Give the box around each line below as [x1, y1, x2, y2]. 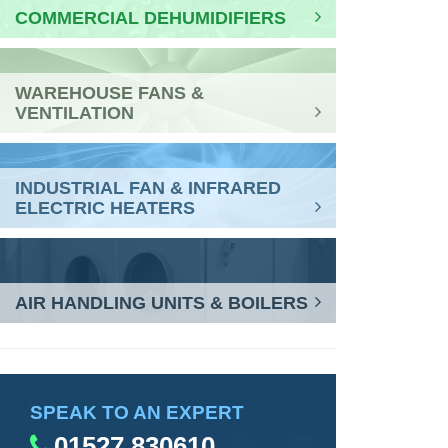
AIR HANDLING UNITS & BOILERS [15, 293, 308, 313]
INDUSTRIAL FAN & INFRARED [15, 178, 281, 198]
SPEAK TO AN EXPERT [30, 402, 244, 423]
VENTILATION [15, 103, 134, 123]
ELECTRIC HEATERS [15, 198, 195, 218]
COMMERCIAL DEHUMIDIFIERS [15, 8, 286, 28]
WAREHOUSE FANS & [15, 83, 204, 103]
